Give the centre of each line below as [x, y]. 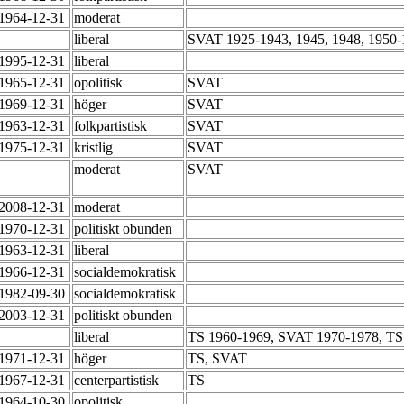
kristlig [95, 148]
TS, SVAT [219, 359]
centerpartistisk [118, 381]
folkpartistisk [112, 126]
